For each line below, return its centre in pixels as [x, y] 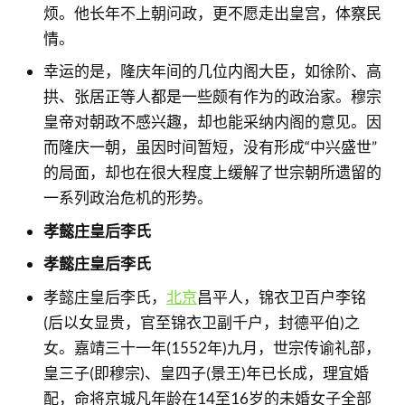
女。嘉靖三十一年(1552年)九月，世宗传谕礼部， [212, 347]
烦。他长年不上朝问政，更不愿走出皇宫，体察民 [212, 13]
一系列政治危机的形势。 [127, 198]
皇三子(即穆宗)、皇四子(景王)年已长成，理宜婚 [206, 372]
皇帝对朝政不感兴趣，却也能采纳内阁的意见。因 [212, 122]
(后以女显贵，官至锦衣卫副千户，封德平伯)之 [201, 322]
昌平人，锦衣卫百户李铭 [281, 297]
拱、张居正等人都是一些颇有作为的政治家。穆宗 [212, 96]
